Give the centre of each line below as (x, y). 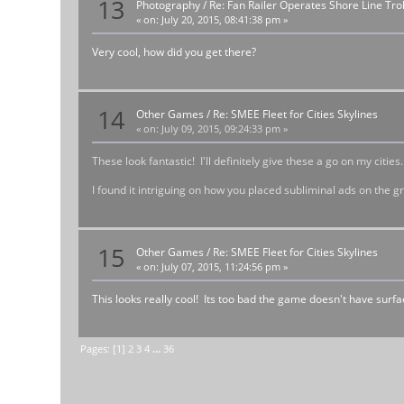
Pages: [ (99, 348)
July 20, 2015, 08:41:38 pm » (224, 19)
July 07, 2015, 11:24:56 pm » (224, 267)
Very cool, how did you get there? (174, 51)
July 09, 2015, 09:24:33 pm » (224, 129)
